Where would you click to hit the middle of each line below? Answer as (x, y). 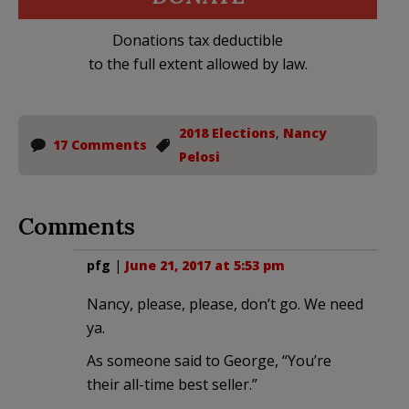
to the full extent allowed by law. (198, 63)
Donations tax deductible (198, 40)
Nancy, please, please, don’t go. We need (225, 304)
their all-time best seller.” (172, 384)
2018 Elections (227, 132)
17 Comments (100, 144)
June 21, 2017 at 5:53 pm (205, 265)
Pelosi (199, 156)
